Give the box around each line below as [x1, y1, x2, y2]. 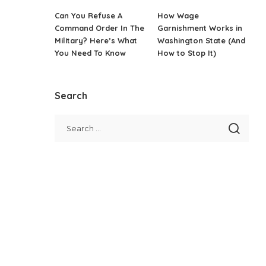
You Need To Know [55, 47, 126, 58]
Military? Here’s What [55, 35, 138, 45]
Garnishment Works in [157, 23, 243, 33]
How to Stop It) [157, 47, 217, 58]
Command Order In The [55, 23, 145, 33]
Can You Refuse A [55, 10, 123, 20]
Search [55, 89, 88, 102]
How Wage [157, 10, 199, 20]
